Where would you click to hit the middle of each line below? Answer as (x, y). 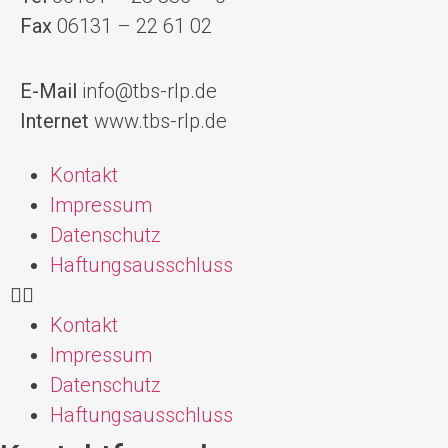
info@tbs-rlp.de (149, 90)
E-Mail (51, 90)
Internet (54, 120)
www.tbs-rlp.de (158, 120)
